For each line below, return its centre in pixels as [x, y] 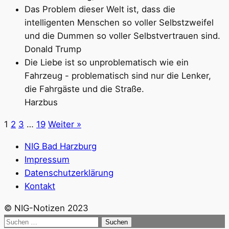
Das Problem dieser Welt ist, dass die [100, 9]
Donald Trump [53, 49]
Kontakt [40, 186]
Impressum [47, 159]
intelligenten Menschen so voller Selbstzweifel [119, 23]
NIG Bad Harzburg [61, 146]
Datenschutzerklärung [69, 173]
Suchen [19, 221]
